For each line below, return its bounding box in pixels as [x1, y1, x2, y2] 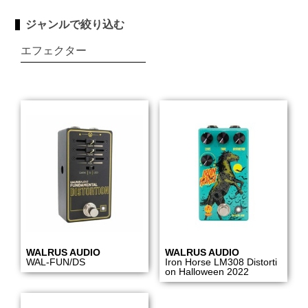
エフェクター [21, 45, 87, 57]
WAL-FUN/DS [26, 256, 86, 268]
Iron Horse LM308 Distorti [165, 256, 277, 268]
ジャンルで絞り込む [25, 19, 125, 30]
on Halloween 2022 [165, 266, 249, 278]
